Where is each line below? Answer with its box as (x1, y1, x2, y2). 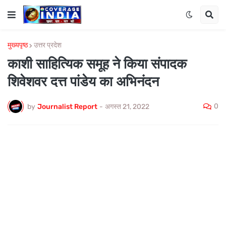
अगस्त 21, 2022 (105, 102, 149, 111)
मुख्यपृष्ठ (8, 41, 28, 49)
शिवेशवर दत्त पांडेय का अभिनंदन (8, 74, 159, 89)
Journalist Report (37, 102, 97, 111)
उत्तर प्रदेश (34, 41, 62, 49)
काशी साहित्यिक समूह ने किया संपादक (8, 56, 187, 72)
